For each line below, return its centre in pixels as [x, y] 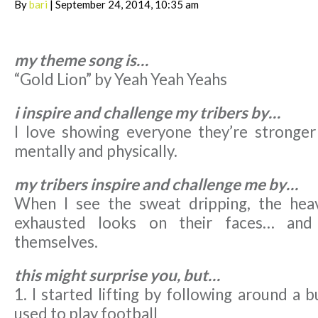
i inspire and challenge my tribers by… [147, 113]
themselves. [56, 242]
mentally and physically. [96, 151]
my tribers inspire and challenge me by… [156, 185]
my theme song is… [81, 60]
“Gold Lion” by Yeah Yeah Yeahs [121, 79]
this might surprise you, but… [117, 275]
